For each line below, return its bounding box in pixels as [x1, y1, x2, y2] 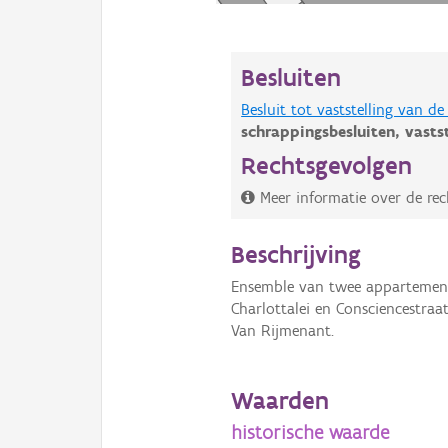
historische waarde [231, 419, 390, 444]
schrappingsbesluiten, [241, 122, 406, 142]
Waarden [231, 384, 330, 415]
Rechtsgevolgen [241, 150, 413, 181]
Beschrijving [231, 239, 362, 270]
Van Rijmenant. [231, 321, 335, 341]
